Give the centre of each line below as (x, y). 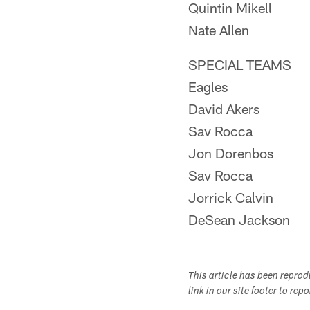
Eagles (208, 86)
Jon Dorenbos (231, 153)
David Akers (224, 109)
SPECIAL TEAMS (240, 64)
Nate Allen (219, 30)
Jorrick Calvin (231, 197)
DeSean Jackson (239, 219)
